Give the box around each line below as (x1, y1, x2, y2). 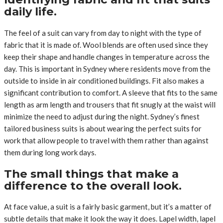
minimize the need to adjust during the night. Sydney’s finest (4, 111, 200, 121)
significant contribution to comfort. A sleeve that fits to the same (4, 88, 218, 97)
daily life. (4, 4, 57, 19)
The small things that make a (4, 166, 179, 181)
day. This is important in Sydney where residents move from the (4, 64, 211, 73)
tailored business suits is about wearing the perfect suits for (4, 123, 202, 133)
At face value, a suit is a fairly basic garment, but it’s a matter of (4, 202, 212, 212)
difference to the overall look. (4, 178, 182, 193)
